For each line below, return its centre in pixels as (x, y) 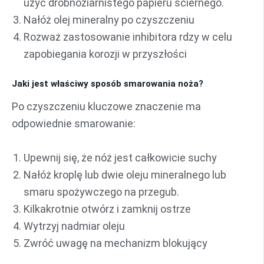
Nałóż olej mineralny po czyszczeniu (109, 19)
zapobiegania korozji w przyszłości (105, 54)
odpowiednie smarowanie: (74, 124)
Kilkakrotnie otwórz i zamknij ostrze (107, 209)
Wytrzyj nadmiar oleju (74, 226)
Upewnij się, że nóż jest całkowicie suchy (120, 157)
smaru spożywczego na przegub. (101, 192)
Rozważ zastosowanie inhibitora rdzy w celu (128, 37)
